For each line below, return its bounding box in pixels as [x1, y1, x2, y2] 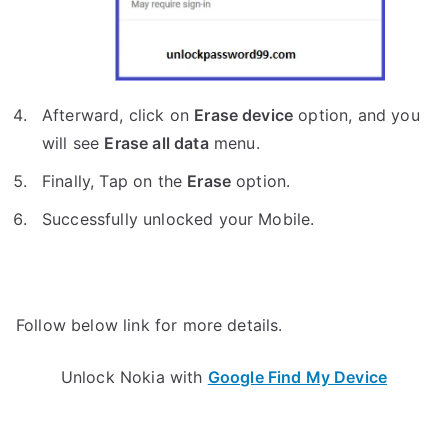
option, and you [293, 105, 420, 126]
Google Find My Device [207, 367, 388, 388]
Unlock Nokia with [60, 367, 208, 388]
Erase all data [104, 133, 209, 154]
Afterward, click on [42, 105, 195, 126]
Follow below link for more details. [16, 315, 283, 336]
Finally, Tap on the [42, 171, 188, 192]
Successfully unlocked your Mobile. [42, 209, 315, 230]
